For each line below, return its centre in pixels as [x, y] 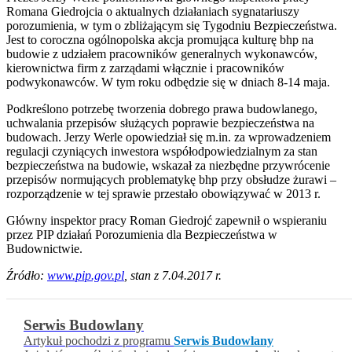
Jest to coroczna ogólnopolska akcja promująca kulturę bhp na [160, 40]
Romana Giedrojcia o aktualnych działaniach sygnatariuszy [153, 12]
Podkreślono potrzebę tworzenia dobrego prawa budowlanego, [162, 109]
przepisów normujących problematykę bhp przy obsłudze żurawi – [171, 180]
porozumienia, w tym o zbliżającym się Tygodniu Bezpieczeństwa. [172, 26]
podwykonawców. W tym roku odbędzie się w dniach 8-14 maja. [168, 82]
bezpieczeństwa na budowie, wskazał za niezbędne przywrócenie [168, 166]
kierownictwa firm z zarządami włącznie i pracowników [145, 68]
